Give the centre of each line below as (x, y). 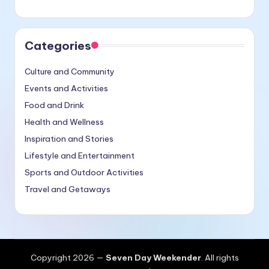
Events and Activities (66, 89)
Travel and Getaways (68, 189)
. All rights (220, 258)
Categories (58, 46)
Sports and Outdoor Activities (84, 173)
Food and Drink (54, 105)
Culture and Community (70, 72)
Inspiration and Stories (69, 139)
